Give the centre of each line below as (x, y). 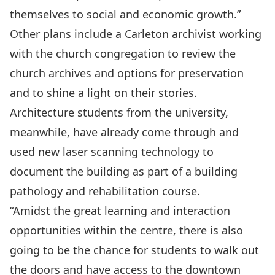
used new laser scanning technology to (112, 151)
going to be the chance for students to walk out (134, 250)
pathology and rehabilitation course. (105, 191)
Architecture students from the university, (119, 112)
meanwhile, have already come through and (124, 132)
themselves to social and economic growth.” (125, 14)
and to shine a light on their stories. (103, 92)
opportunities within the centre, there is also (126, 230)
